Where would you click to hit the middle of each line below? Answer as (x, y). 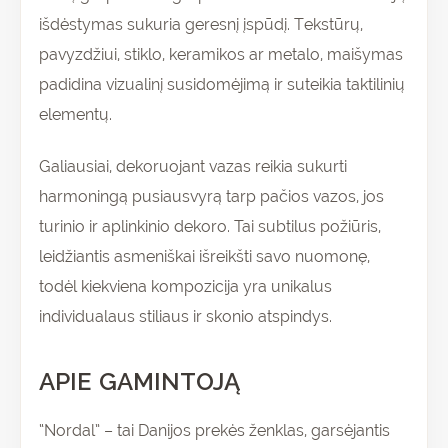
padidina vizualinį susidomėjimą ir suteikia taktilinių (222, 85)
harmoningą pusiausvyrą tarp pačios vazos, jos (211, 197)
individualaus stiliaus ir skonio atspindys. (185, 317)
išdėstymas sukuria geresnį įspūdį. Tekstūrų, (201, 25)
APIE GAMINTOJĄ (139, 382)
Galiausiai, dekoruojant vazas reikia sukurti (193, 167)
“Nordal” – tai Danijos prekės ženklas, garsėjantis (214, 431)
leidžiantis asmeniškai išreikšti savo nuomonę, (204, 257)
